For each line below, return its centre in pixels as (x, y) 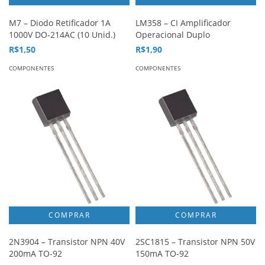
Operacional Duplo (173, 35)
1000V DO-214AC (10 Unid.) (62, 35)
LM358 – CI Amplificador (183, 23)
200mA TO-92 (35, 253)
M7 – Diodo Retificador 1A (60, 23)
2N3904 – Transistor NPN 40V (67, 242)
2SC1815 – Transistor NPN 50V (195, 242)
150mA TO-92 (162, 253)
